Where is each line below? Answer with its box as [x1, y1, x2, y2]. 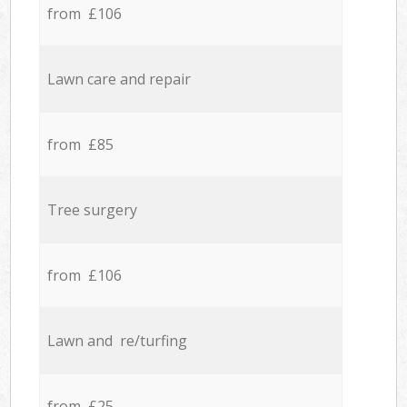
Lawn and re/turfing [46, 331, 187, 352]
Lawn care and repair [46, 69, 191, 90]
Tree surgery [46, 200, 137, 221]
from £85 [46, 134, 114, 155]
